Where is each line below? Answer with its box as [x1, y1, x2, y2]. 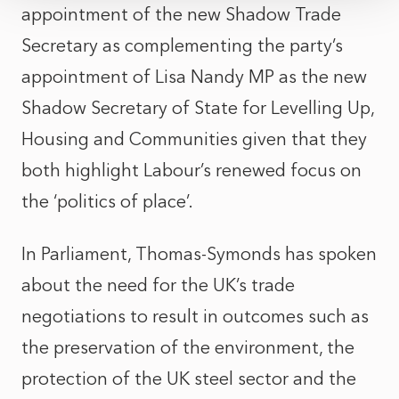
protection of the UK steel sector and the [21, 368, 356, 389]
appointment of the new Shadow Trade [21, 4, 341, 25]
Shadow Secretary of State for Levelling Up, [21, 97, 374, 118]
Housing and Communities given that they [21, 128, 367, 150]
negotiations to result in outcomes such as [21, 305, 369, 327]
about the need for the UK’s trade [21, 274, 295, 296]
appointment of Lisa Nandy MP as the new [21, 66, 367, 87]
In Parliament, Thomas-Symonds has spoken [21, 243, 377, 265]
